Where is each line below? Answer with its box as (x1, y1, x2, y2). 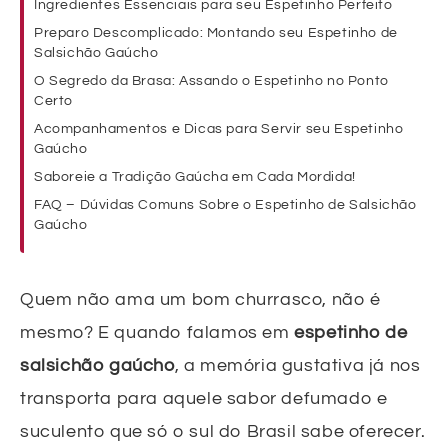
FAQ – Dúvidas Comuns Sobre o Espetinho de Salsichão (34, 198, 417, 213)
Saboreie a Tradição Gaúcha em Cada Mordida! (34, 170, 356, 185)
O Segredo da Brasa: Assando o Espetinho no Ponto (34, 74, 389, 89)
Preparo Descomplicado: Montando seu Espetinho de (34, 26, 398, 41)
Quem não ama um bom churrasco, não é (20, 290, 381, 310)
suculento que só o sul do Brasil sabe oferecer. (20, 422, 426, 442)
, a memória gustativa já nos (174, 356, 421, 376)
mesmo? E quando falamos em (20, 323, 295, 343)
